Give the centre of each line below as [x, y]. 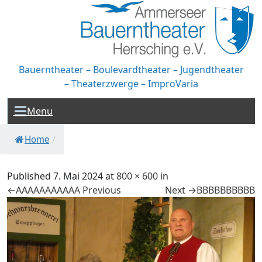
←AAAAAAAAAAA [44, 190]
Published [30, 176]
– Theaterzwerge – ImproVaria [131, 84]
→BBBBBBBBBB [221, 190]
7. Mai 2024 [78, 176]
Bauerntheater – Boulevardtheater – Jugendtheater [131, 70]
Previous [101, 190]
